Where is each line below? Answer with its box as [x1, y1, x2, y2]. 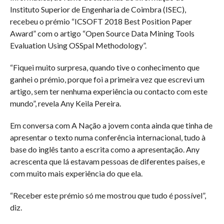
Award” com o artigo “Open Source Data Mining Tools [9, 28, 194, 38]
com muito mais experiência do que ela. [9, 168, 142, 178]
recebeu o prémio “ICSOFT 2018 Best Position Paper [9, 16, 192, 26]
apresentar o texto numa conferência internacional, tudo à [9, 132, 205, 142]
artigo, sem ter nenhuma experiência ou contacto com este [9, 86, 207, 96]
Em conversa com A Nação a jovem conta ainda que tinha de [9, 120, 212, 130]
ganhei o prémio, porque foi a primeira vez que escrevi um [9, 74, 204, 84]
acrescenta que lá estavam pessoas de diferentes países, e [9, 156, 205, 166]
